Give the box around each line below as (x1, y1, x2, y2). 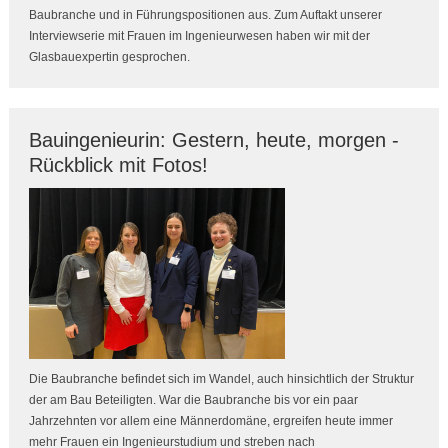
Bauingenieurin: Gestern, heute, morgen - (28, 129, 399, 152)
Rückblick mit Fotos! (28, 154, 208, 177)
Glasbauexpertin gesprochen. (28, 50, 190, 65)
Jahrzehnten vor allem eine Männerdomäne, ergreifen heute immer (28, 414, 393, 429)
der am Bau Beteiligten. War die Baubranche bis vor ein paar (28, 393, 358, 408)
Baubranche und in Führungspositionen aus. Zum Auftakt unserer (28, 8, 382, 23)
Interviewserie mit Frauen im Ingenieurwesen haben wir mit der (28, 29, 370, 44)
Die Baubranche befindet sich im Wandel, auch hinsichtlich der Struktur (28, 372, 414, 387)
